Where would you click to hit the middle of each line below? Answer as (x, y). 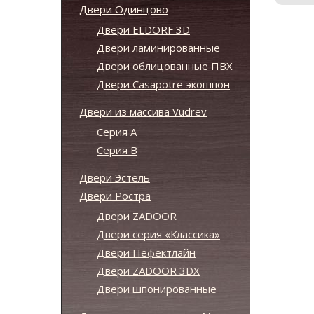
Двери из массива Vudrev (143, 111)
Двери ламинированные (158, 48)
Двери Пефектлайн (146, 252)
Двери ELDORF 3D (143, 29)
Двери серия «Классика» (158, 234)
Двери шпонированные (157, 289)
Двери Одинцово (124, 9)
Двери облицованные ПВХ (165, 66)
